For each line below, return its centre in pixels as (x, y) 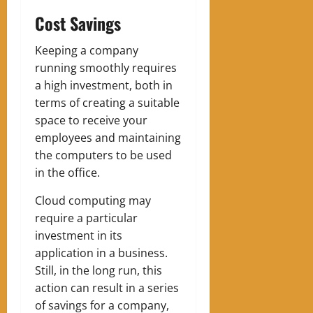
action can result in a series (107, 287)
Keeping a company (87, 50)
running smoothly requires (106, 67)
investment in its (79, 235)
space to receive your (91, 120)
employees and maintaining (108, 137)
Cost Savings (78, 23)
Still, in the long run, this (99, 270)
